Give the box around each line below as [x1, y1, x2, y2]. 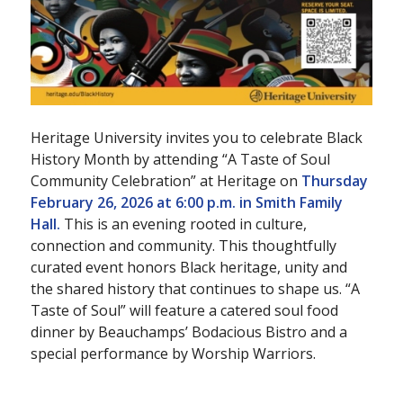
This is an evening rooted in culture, [59, 213, 307, 234]
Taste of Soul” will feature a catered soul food [30, 300, 338, 320]
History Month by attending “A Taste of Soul [30, 148, 330, 169]
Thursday [300, 170, 368, 191]
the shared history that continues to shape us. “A [30, 278, 360, 299]
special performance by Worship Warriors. [30, 343, 316, 363]
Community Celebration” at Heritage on [30, 170, 301, 191]
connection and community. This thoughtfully [30, 235, 336, 255]
